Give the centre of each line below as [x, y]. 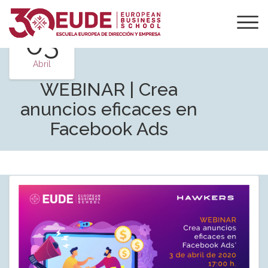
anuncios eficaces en [109, 109]
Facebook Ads [109, 129]
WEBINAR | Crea [109, 89]
